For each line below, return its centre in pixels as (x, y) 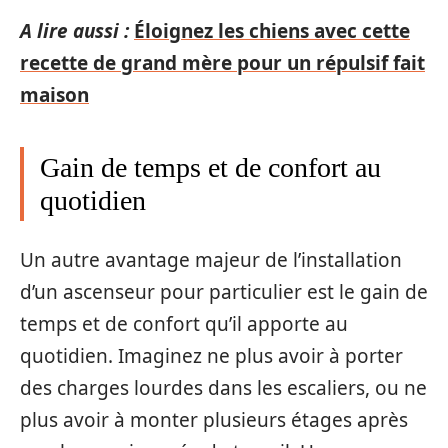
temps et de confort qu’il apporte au (184, 323)
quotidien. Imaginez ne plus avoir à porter (211, 355)
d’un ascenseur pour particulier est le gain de (224, 291)
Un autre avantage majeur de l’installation (211, 259)
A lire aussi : (74, 31)
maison (54, 95)
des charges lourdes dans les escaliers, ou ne (223, 387)
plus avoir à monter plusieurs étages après (214, 419)
